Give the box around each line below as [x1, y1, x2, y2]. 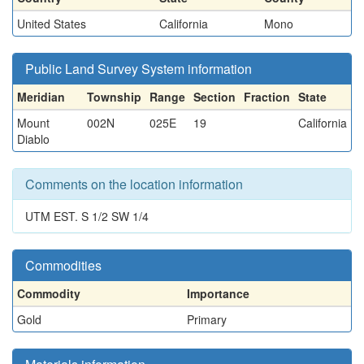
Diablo [17, 131, 50, 147]
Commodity [17, 285, 80, 301]
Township [87, 89, 141, 105]
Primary [187, 311, 227, 327]
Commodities [25, 256, 102, 275]
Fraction [244, 89, 290, 105]
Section [193, 89, 236, 105]
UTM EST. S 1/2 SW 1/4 [25, 208, 149, 224]
